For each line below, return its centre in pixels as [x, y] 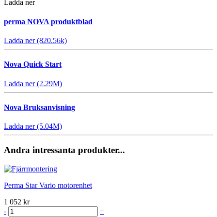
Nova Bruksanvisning [39, 107]
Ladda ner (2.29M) [33, 83]
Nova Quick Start [33, 64]
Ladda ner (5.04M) [33, 126]
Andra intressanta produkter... [64, 150]
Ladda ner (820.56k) [35, 40]
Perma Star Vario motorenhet [48, 185]
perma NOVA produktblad [48, 21]
